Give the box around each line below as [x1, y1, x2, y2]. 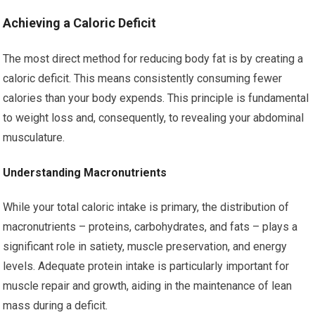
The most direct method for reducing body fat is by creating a [3, 52, 304, 65]
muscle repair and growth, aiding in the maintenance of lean [3, 279, 292, 292]
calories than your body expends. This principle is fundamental [3, 91, 309, 105]
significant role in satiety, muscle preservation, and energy [3, 240, 288, 253]
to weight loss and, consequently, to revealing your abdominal [3, 111, 304, 124]
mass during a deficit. [3, 299, 108, 312]
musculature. [3, 131, 65, 144]
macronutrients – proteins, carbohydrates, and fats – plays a [3, 220, 298, 233]
